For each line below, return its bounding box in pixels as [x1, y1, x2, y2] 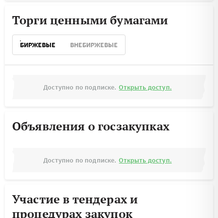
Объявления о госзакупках [12, 118, 169, 134]
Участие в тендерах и [12, 191, 138, 207]
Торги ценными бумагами [12, 12, 168, 28]
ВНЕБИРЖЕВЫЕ [70, 40, 118, 49]
